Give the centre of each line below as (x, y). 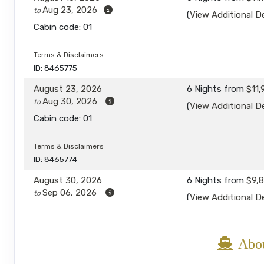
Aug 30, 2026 (70, 102)
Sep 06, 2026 (70, 193)
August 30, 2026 (68, 181)
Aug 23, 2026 (70, 10)
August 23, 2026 (68, 89)
